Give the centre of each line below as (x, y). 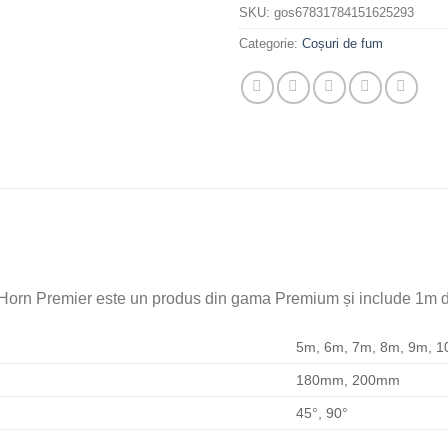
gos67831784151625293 (344, 12)
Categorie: (270, 43)
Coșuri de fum (342, 43)
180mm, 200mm (348, 380)
